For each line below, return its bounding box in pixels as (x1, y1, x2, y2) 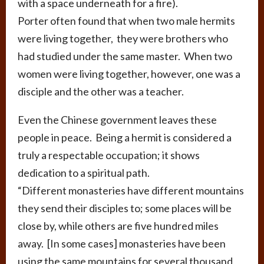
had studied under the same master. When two (18, 49, 232, 62)
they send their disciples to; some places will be (18, 201, 232, 214)
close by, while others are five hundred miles (18, 219, 219, 232)
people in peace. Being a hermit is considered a (18, 130, 232, 144)
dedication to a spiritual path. (18, 166, 150, 179)
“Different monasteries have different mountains (18, 183, 244, 197)
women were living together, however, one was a (18, 67, 240, 80)
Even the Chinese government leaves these (18, 113, 217, 126)
